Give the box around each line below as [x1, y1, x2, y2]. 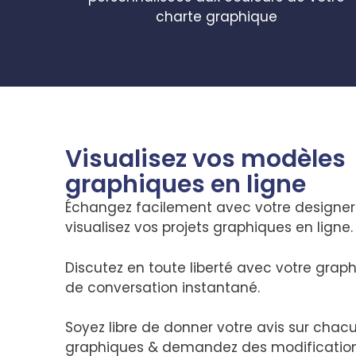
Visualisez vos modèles [65, 142, 346, 176]
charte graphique [155, 6, 277, 26]
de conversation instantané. [65, 277, 264, 297]
